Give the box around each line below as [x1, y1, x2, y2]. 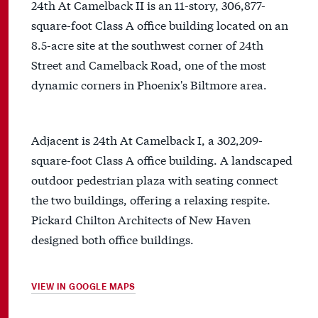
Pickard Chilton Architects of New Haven [31, 211, 251, 228]
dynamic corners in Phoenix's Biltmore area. [31, 76, 267, 93]
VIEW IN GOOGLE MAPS [31, 281, 136, 293]
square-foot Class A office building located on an [31, 16, 288, 33]
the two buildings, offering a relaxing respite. [31, 191, 270, 208]
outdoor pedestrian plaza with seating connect [31, 171, 278, 188]
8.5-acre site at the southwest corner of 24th [31, 36, 263, 53]
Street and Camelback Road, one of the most [31, 56, 266, 73]
